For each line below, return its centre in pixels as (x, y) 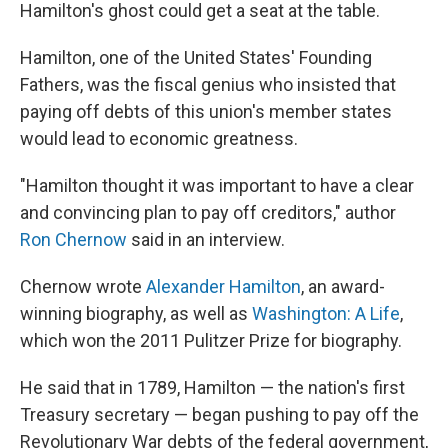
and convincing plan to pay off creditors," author (208, 212)
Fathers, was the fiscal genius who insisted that (208, 84)
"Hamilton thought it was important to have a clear (217, 185)
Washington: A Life (326, 313)
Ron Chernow (73, 239)
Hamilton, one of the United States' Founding (196, 57)
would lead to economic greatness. (159, 138)
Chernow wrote (83, 286)
